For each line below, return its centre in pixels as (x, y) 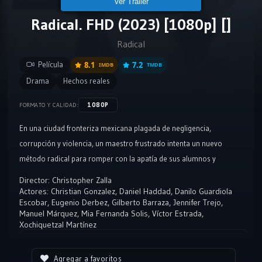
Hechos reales (87, 81)
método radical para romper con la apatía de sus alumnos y (118, 158)
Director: (35, 180)
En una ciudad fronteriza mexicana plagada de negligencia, (115, 128)
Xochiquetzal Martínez (58, 225)
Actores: (34, 191)
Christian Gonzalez (83, 191)
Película (51, 65)
